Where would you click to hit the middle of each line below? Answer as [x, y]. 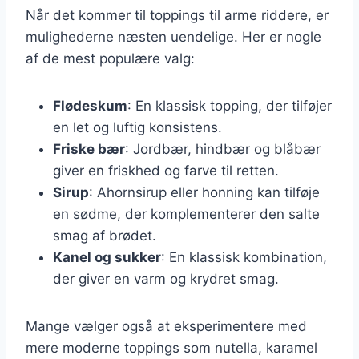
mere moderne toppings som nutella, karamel [171, 347]
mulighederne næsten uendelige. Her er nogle [173, 36]
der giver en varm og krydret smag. [166, 278]
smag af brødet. [105, 235]
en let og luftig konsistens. [137, 127]
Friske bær [89, 149]
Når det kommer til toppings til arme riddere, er [177, 15]
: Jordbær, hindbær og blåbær [223, 149]
